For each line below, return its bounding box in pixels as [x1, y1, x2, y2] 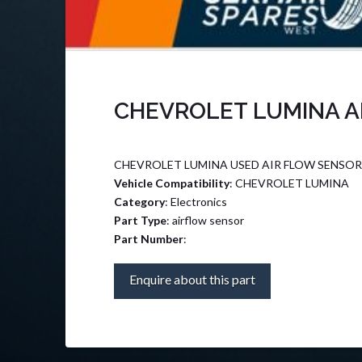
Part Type [113, 213, 166, 228]
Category [113, 195, 165, 209]
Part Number [113, 232, 183, 246]
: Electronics [164, 195, 227, 209]
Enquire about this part [128, 271, 255, 287]
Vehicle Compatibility [113, 176, 229, 191]
